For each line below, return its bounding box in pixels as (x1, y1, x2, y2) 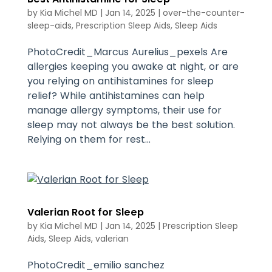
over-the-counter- (162, 6, 245, 19)
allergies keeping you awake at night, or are (27, 59, 239, 73)
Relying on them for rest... (27, 132, 151, 146)
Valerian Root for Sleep (27, 205, 144, 219)
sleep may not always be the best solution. (27, 117, 235, 132)
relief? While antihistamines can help (27, 88, 205, 103)
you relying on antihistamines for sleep (27, 73, 214, 88)
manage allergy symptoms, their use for (27, 103, 222, 117)
